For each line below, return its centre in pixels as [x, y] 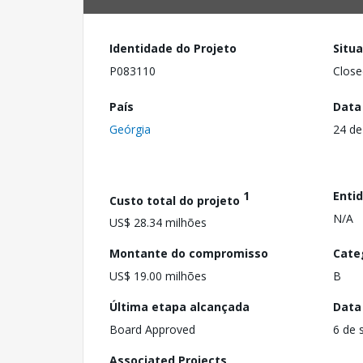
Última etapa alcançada [179, 307]
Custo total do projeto [176, 200]
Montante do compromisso [189, 254]
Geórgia [130, 129]
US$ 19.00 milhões [158, 276]
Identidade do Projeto [173, 48]
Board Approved [152, 330]
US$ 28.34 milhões [158, 223]
